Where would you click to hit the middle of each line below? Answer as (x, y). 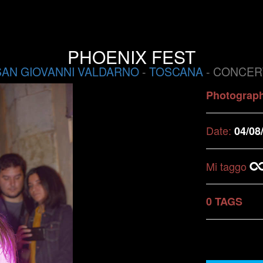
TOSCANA (176, 72)
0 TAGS (224, 201)
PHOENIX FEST (131, 57)
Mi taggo (228, 166)
